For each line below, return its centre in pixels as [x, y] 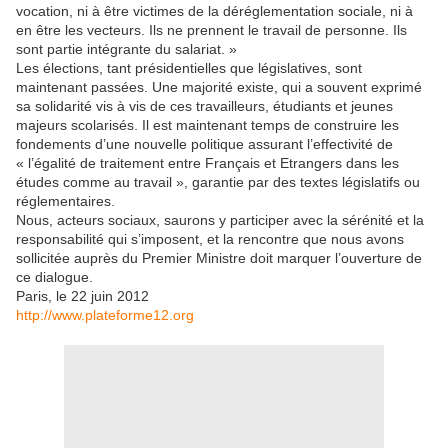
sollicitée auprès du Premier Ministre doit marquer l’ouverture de [219, 258]
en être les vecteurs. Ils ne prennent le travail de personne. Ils [211, 30]
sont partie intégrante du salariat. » [126, 49]
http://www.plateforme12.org [105, 315]
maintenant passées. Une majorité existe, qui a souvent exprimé [219, 87]
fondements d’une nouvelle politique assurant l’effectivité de [204, 144]
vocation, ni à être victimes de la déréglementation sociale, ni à [214, 11]
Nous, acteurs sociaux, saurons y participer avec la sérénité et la [220, 220]
